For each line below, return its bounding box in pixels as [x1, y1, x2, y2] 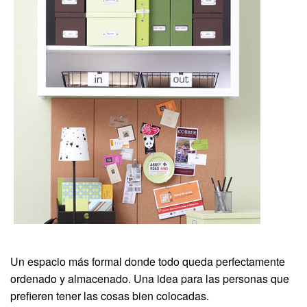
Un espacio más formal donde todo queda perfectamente [10, 254, 285, 270]
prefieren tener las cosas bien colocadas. [10, 288, 209, 304]
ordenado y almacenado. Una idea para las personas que [10, 271, 289, 287]
